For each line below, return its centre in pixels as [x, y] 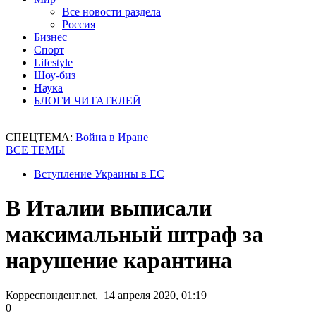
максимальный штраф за [134, 235]
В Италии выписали [109, 208]
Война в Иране [112, 137]
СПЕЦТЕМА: [41, 137]
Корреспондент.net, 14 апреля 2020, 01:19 [106, 295]
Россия [79, 24]
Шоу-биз [55, 75]
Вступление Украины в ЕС [99, 174]
